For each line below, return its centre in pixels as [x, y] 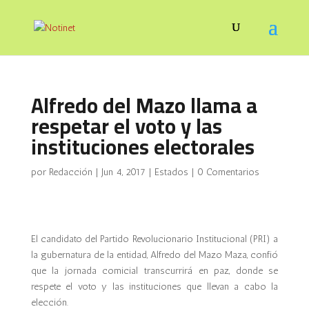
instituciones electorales [142, 147]
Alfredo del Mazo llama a [144, 106]
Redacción [70, 172]
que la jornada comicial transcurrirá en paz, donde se [154, 271]
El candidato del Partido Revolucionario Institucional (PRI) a [154, 239]
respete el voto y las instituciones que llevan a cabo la [154, 287]
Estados [171, 172]
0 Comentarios [228, 172]
